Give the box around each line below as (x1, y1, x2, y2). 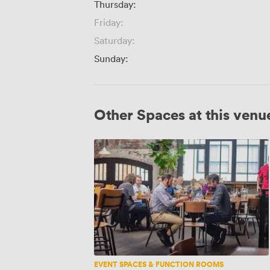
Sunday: (94, 52, 128, 64)
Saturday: (94, 34, 135, 46)
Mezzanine (93, 138, 136, 150)
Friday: (94, 16, 124, 28)
